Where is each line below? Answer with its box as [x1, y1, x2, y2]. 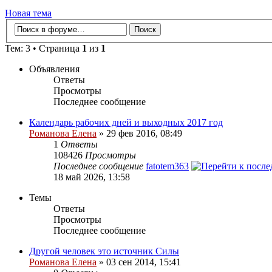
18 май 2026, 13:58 [53, 172, 130, 183]
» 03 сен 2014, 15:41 [97, 257, 181, 268]
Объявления [29, 64, 80, 75]
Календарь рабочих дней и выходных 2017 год [29, 117, 223, 128]
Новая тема [5, 7, 52, 18]
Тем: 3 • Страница [5, 43, 82, 54]
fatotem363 [146, 161, 189, 172]
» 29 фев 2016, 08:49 [97, 128, 182, 139]
